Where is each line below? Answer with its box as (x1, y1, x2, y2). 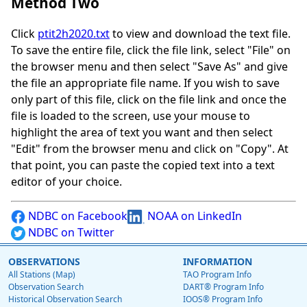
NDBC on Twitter (25, 225, 114, 241)
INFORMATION (183, 255, 252, 269)
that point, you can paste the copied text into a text (11, 158, 275, 173)
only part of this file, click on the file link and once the (11, 92, 286, 108)
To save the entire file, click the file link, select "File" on (11, 42, 291, 58)
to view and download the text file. (110, 26, 291, 42)
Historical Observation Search (8, 293, 122, 306)
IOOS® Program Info (183, 293, 262, 306)
